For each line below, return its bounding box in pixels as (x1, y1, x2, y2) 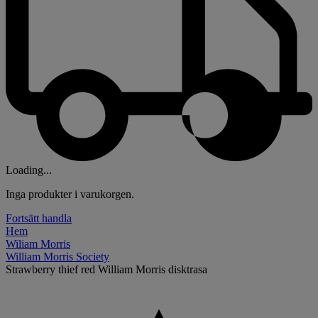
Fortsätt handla (6, 212, 72, 224)
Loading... (6, 163, 52, 176)
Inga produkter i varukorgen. (6, 187, 134, 200)
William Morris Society (6, 250, 109, 263)
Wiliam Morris (6, 237, 70, 250)
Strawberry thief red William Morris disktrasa (6, 263, 207, 275)
